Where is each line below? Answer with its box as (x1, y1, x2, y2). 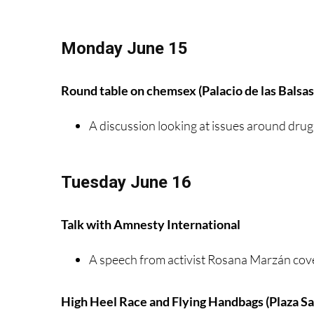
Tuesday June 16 (61, 172, 191, 192)
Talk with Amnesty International (61, 216, 240, 232)
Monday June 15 (61, 38, 188, 58)
